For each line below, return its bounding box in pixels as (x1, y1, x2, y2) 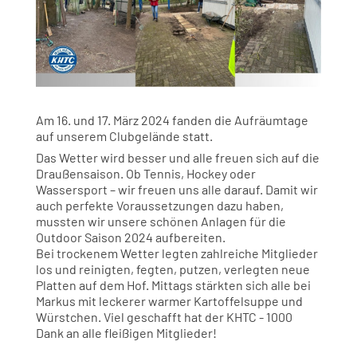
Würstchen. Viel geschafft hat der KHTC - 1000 (35, 308, 292, 324)
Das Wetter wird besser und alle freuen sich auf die (35, 149, 320, 165)
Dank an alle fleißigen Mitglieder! (35, 324, 217, 340)
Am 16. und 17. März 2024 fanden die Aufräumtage (35, 112, 308, 127)
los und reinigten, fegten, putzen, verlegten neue (35, 261, 310, 277)
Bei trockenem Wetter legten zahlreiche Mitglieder (35, 245, 318, 261)
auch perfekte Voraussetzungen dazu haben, (35, 197, 284, 213)
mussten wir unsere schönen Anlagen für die (35, 213, 286, 229)
